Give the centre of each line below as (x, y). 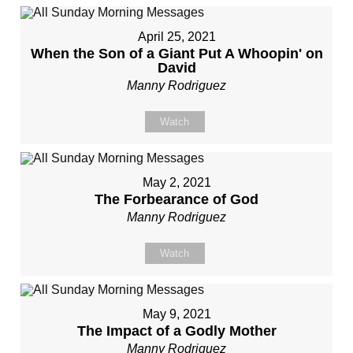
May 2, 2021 (176, 182)
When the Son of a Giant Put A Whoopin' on (176, 54)
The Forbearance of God (176, 199)
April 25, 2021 (176, 37)
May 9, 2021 (176, 314)
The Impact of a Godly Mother (176, 331)
